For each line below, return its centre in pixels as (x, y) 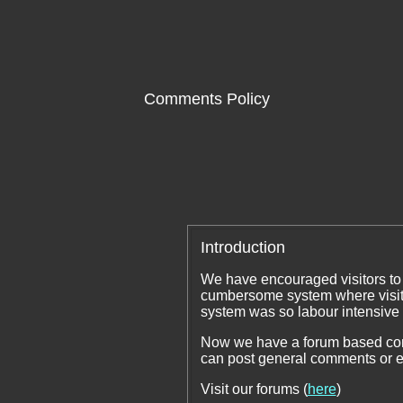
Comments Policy (207, 99)
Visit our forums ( (254, 389)
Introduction (242, 247)
